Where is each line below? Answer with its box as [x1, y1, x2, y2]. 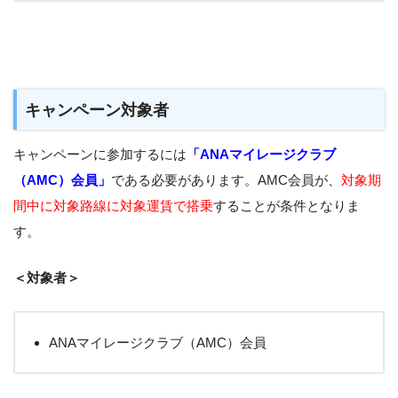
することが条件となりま [213, 197, 360, 213]
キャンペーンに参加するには [13, 146, 187, 162]
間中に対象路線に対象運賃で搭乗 [13, 197, 213, 213]
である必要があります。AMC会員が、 [111, 171, 341, 187]
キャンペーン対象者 [25, 100, 170, 120]
